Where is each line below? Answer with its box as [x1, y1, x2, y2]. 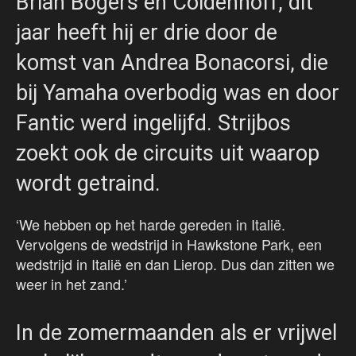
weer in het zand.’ [16, 273, 127, 295]
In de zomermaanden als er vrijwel [16, 320, 337, 346]
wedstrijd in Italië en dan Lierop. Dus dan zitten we [16, 253, 335, 275]
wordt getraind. [16, 171, 161, 197]
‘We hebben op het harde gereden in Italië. [16, 214, 285, 235]
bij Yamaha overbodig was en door [16, 80, 339, 106]
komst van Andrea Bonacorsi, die [16, 50, 328, 76]
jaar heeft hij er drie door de [16, 20, 277, 46]
